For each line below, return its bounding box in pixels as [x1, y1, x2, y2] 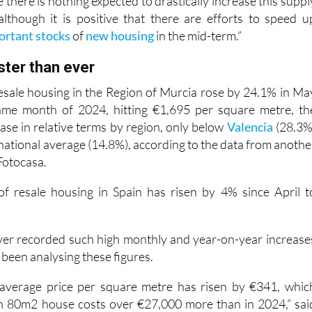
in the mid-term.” [154, 27, 242, 43]
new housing [86, 27, 155, 43]
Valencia [226, 118, 273, 134]
